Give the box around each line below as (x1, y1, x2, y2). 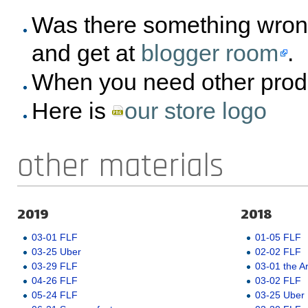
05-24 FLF (31, 289, 78, 300)
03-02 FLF (254, 274, 301, 286)
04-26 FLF (31, 274, 78, 286)
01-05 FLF (254, 231, 301, 243)
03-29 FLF (31, 260, 78, 272)
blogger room (140, 40, 278, 67)
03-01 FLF (31, 231, 78, 243)
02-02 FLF (254, 245, 301, 257)
